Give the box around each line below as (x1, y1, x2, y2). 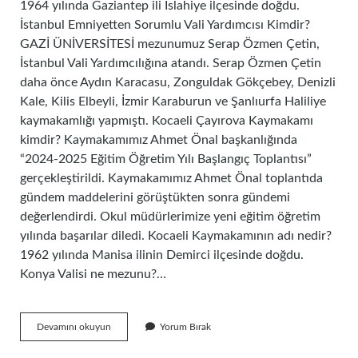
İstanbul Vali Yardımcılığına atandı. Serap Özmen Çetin (20, 57, 321, 70)
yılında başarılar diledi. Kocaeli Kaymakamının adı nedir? (20, 229, 332, 242)
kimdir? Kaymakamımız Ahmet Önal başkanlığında (20, 133, 297, 146)
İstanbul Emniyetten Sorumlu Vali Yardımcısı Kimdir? (20, 18, 310, 31)
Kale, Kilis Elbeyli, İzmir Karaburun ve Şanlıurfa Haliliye (20, 95, 326, 108)
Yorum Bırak (160, 322, 211, 332)
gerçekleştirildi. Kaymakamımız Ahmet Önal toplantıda (20, 172, 323, 185)
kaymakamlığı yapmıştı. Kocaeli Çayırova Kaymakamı (20, 114, 313, 127)
